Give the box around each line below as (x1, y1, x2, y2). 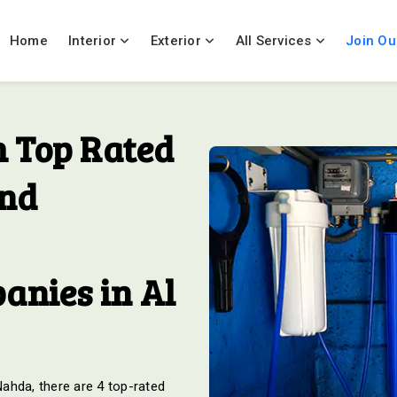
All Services (235, 33, 312, 49)
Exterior (150, 33, 205, 49)
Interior (68, 33, 121, 49)
